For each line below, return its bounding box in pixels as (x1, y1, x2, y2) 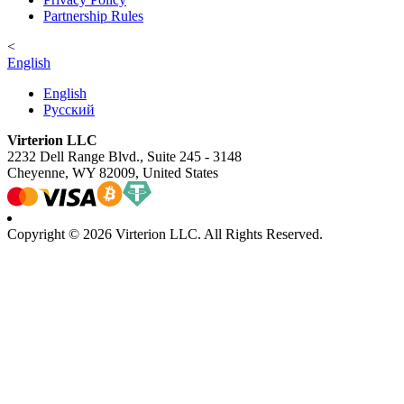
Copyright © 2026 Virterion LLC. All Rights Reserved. (7, 226, 323, 243)
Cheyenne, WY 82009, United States (7, 165, 218, 181)
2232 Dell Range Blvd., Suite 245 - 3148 (7, 149, 242, 165)
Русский (43, 102, 95, 118)
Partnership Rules (43, 8, 143, 24)
